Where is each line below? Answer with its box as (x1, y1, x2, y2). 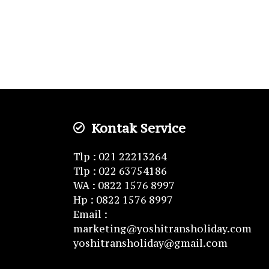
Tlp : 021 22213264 (73, 150, 167, 163)
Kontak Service (88, 119, 186, 136)
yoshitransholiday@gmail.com (73, 237, 228, 250)
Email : (73, 208, 107, 221)
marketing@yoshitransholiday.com (73, 222, 252, 235)
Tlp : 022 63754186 (73, 165, 167, 178)
